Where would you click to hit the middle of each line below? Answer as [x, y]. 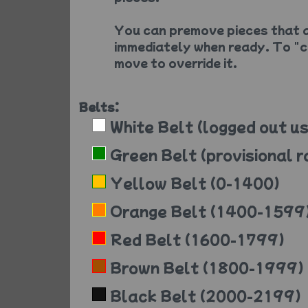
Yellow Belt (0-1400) [195, 183]
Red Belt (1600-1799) [197, 239]
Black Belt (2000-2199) [206, 295]
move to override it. [176, 63]
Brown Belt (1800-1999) [207, 267]
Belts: [99, 107]
